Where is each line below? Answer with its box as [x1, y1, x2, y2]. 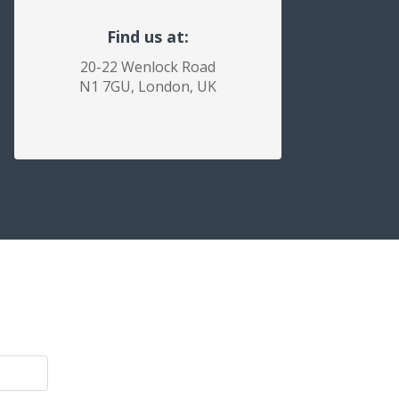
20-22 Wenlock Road [80, 57, 216, 77]
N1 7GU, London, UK [79, 77, 216, 96]
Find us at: [107, 26, 189, 47]
